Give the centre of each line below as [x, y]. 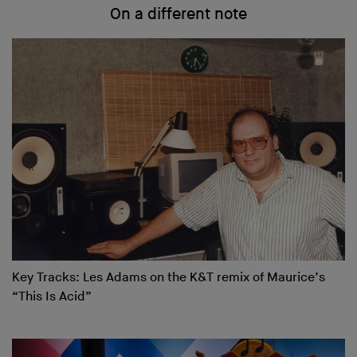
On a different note [178, 15]
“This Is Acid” [52, 296]
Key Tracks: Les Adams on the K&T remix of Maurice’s [169, 277]
